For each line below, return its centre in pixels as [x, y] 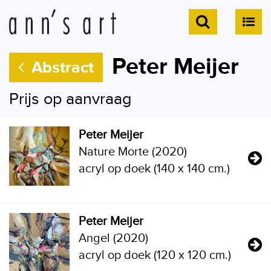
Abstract [60, 68]
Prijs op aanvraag [70, 99]
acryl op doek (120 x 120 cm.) [155, 255]
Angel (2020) [113, 238]
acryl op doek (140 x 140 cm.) [154, 169]
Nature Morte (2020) [133, 152]
